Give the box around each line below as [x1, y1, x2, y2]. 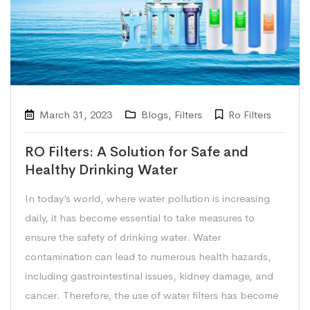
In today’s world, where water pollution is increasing [25, 191, 270, 205]
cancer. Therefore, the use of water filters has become [25, 288, 278, 302]
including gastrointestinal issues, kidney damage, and [25, 268, 273, 282]
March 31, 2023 [39, 107, 112, 121]
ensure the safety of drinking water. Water [25, 230, 221, 244]
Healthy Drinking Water [25, 161, 178, 179]
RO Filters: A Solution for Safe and [25, 143, 248, 161]
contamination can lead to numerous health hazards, [25, 249, 271, 263]
